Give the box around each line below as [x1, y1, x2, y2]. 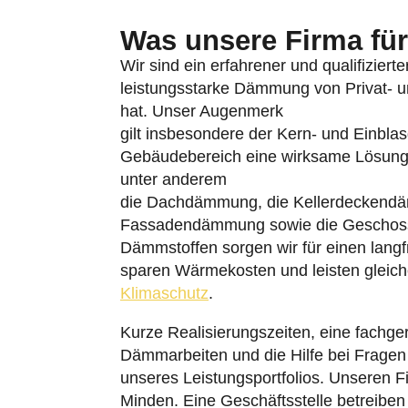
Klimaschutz [120, 284, 209, 302]
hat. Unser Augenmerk [120, 102, 283, 120]
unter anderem [120, 170, 227, 189]
